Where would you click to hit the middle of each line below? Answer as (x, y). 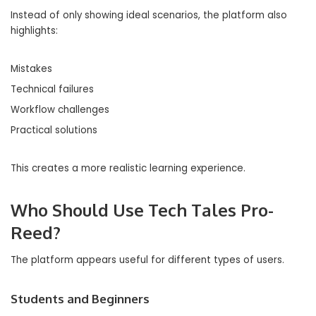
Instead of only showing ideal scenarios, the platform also (149, 15)
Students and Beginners (80, 299)
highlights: (34, 31)
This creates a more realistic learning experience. (128, 168)
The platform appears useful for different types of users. (147, 260)
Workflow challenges (60, 110)
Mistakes (31, 69)
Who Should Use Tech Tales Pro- (142, 210)
